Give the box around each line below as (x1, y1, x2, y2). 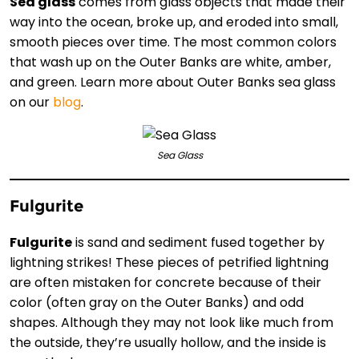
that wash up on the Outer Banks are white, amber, (10, 52, 331, 71)
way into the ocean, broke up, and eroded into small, (10, 12, 338, 31)
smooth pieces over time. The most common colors (10, 32, 337, 51)
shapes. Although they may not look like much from (10, 313, 333, 333)
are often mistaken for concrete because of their (10, 273, 321, 292)
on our (10, 92, 53, 111)
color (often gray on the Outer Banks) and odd (10, 293, 304, 313)
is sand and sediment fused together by (72, 233, 325, 252)
